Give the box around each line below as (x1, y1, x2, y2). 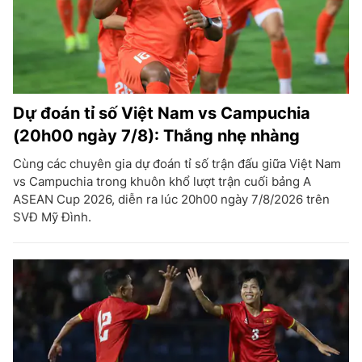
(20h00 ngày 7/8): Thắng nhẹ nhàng (13, 126, 300, 145)
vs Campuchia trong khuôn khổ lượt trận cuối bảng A (13, 174, 311, 189)
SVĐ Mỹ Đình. (13, 209, 91, 225)
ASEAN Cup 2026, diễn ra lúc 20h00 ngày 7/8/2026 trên (13, 192, 330, 207)
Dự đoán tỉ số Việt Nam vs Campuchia (13, 103, 310, 123)
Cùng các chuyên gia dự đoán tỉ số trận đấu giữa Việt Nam (13, 156, 341, 171)
